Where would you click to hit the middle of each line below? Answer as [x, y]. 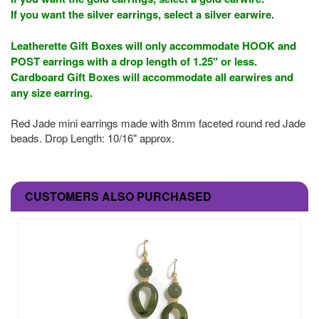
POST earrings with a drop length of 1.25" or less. [134, 61]
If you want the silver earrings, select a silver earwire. [142, 14]
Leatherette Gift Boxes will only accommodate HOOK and [153, 45]
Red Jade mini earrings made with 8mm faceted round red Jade [158, 122]
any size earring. [52, 92]
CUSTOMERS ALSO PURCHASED [118, 196]
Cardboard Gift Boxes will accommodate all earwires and [152, 77]
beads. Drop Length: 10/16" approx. [93, 137]
